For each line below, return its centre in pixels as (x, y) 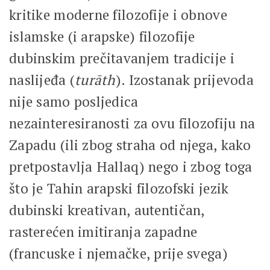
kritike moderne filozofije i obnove (118, 14)
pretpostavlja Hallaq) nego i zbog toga (131, 166)
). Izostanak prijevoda (184, 80)
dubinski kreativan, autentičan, (107, 210)
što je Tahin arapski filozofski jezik (119, 188)
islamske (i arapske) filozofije (102, 36)
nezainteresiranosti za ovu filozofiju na (132, 123)
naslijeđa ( (42, 80)
